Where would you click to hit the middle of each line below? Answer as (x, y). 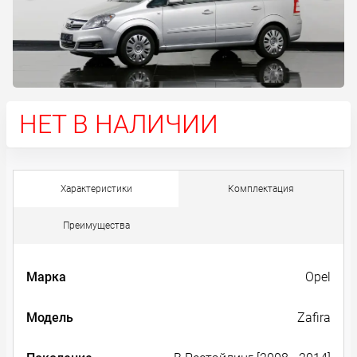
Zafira (314, 318)
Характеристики (96, 189)
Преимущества (96, 226)
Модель (50, 318)
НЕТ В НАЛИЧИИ (119, 125)
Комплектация (261, 189)
